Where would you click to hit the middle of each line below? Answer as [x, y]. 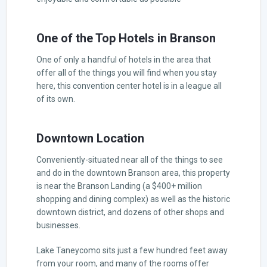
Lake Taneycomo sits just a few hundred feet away [132, 250]
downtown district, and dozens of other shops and [130, 212]
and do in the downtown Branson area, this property [133, 173]
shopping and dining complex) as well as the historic [133, 199]
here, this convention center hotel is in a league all [129, 86]
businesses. [58, 225]
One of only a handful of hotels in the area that [124, 59]
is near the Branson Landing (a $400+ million [119, 186]
